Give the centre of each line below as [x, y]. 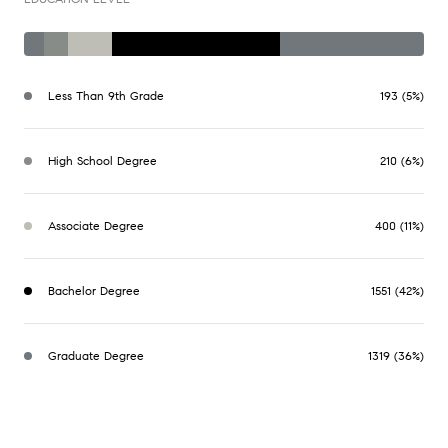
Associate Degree [96, 225]
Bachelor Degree [94, 290]
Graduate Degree [96, 355]
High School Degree [102, 160]
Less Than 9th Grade [106, 95]
